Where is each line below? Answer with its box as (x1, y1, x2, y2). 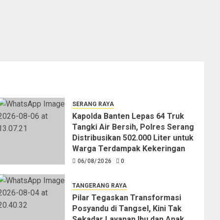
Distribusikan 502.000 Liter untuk (72, 133, 193, 143)
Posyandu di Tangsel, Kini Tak (72, 203, 182, 213)
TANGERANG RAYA (72, 182, 127, 189)
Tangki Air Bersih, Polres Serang (72, 122, 194, 132)
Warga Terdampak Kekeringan (72, 144, 185, 154)
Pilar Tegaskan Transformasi (72, 192, 181, 202)
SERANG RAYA (72, 101, 114, 108)
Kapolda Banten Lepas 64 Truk (72, 111, 184, 121)
